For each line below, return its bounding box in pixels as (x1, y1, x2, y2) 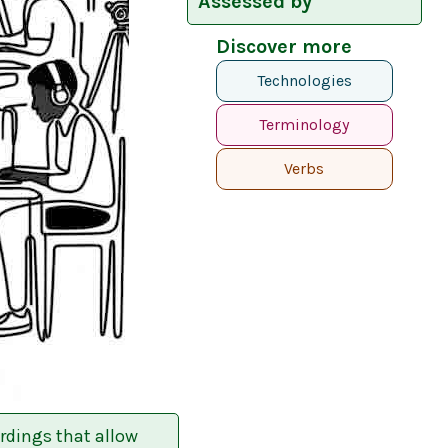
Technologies (256, 71, 352, 90)
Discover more (215, 35, 352, 58)
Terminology (259, 115, 349, 134)
